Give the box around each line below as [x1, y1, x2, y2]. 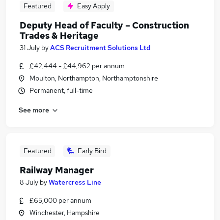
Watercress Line [49, 178, 101, 187]
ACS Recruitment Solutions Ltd [50, 43, 151, 52]
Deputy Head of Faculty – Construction [20, 20, 189, 31]
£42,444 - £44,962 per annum [29, 61, 125, 70]
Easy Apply [77, 1, 110, 10]
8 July [20, 178, 38, 187]
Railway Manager [20, 165, 94, 176]
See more [19, 105, 49, 114]
